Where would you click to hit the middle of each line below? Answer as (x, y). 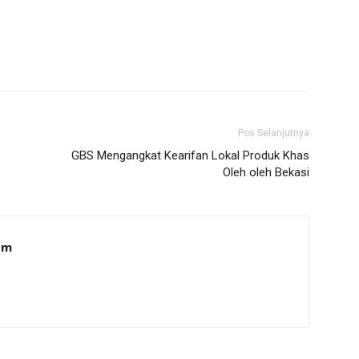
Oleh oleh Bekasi (266, 173)
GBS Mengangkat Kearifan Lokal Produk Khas (190, 156)
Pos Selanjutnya (274, 133)
